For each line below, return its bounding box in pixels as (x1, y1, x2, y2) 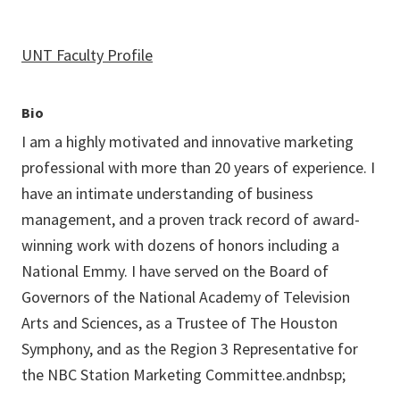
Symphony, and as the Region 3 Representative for (21, 338, 358, 360)
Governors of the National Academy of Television (21, 287, 350, 308)
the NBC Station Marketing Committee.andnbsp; (21, 364, 346, 386)
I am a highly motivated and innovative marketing (21, 131, 354, 153)
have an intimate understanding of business (21, 183, 313, 204)
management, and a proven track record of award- (21, 209, 360, 230)
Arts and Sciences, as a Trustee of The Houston (21, 312, 337, 334)
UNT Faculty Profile (21, 45, 153, 66)
